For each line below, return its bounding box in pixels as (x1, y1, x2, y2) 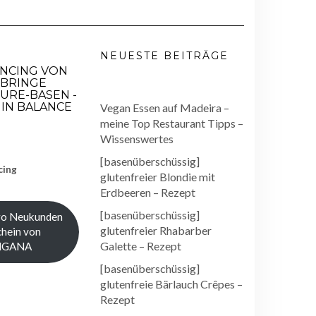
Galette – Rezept (100, 239, 181, 253)
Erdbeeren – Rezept (100, 186, 195, 200)
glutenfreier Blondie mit (100, 170, 215, 184)
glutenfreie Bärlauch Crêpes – (100, 277, 243, 291)
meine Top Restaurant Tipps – (100, 116, 243, 130)
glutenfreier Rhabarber (100, 224, 212, 238)
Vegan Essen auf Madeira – (100, 101, 229, 115)
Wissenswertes (100, 132, 174, 146)
